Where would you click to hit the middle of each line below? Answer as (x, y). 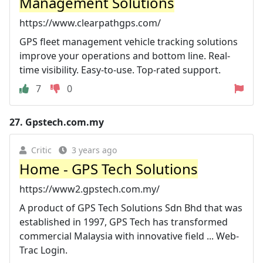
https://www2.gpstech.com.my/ (90, 189)
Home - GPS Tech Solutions (109, 168)
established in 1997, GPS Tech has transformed (124, 222)
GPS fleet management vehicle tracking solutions (129, 41)
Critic (41, 150)
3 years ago (94, 150)
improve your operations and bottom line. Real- (125, 55)
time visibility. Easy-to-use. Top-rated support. (120, 70)
